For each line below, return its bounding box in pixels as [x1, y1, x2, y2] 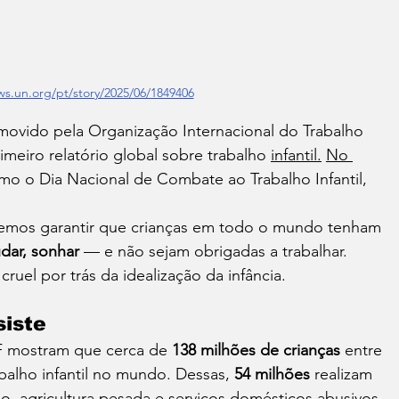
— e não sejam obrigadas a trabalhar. [79, 241, 352, 262]
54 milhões [234, 364, 310, 385]
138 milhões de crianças [172, 340, 340, 361]
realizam [310, 364, 377, 385]
